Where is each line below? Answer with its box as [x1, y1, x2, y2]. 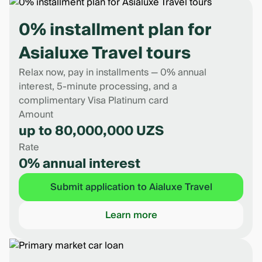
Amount [19, 106, 53, 123]
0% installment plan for [19, 16, 211, 44]
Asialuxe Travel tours [19, 39, 191, 68]
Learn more [105, 207, 157, 223]
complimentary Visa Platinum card [19, 92, 168, 109]
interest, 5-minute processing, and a [19, 78, 177, 95]
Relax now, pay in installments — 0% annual [19, 64, 206, 81]
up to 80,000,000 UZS [19, 120, 164, 142]
